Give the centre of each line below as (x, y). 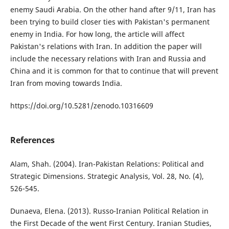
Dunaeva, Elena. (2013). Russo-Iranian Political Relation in (109, 211)
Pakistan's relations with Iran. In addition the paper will (106, 46)
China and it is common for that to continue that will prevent (114, 71)
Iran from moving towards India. (66, 83)
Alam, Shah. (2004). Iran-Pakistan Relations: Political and (107, 164)
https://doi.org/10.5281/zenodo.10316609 (82, 105)
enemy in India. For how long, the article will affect (97, 34)
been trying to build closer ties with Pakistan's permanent (110, 21)
